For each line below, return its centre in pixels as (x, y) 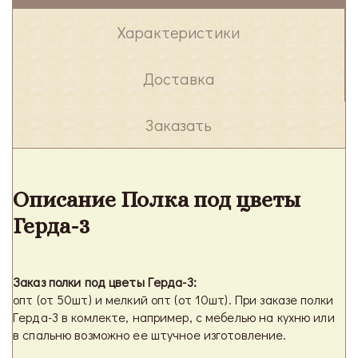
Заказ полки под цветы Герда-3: (105, 282)
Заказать (179, 125)
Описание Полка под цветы (157, 200)
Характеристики (179, 32)
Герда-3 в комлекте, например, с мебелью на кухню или (174, 317)
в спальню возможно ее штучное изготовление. (150, 334)
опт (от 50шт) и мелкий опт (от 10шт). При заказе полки (173, 299)
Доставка (179, 78)
